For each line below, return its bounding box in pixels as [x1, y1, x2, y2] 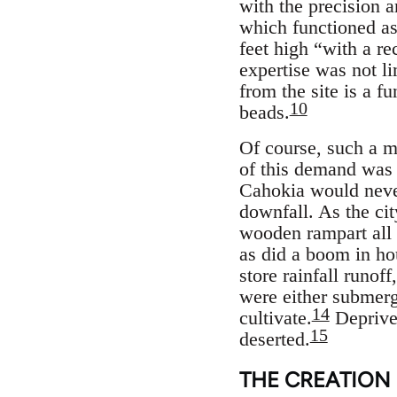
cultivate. [238, 306, 312, 329]
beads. [238, 100, 290, 123]
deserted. [238, 327, 310, 350]
